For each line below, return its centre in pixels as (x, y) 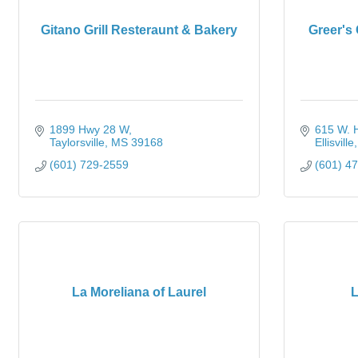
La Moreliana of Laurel (139, 292)
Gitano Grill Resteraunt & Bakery (139, 30)
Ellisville (334, 142)
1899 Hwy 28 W (89, 129)
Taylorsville (77, 142)
